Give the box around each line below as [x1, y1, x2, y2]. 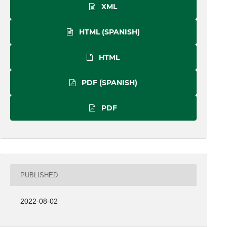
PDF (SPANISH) [79, 78, 137, 88]
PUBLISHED [20, 171, 58, 179]
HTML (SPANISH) [77, 27, 140, 37]
